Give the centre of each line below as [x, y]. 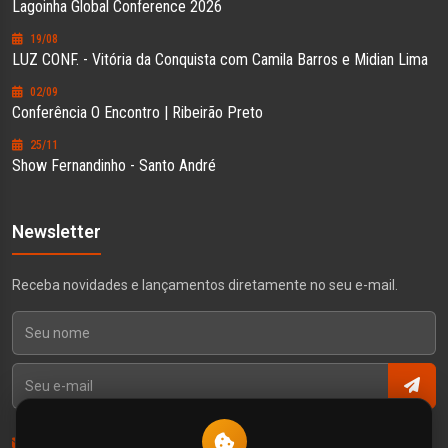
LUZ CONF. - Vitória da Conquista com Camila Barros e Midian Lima [220, 59]
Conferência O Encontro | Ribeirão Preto [137, 112]
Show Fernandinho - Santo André [114, 165]
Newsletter [56, 232]
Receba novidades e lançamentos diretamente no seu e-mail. [205, 285]
